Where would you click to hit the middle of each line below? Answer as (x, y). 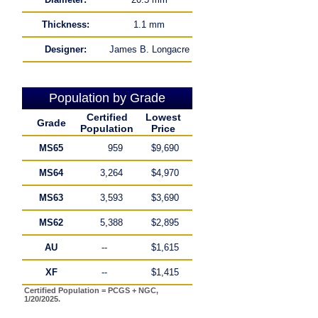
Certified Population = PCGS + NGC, (91, 290)
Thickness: (65, 24)
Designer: (65, 49)
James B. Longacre (149, 49)
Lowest (163, 117)
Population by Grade (107, 98)
